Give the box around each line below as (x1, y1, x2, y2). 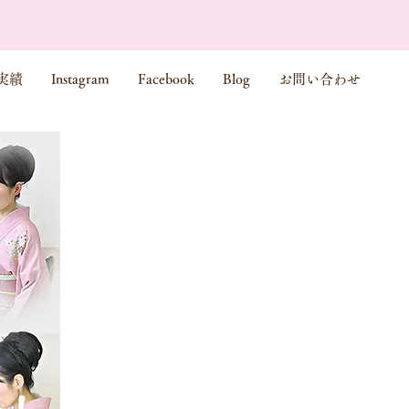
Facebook (138, 72, 194, 86)
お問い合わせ (278, 72, 361, 86)
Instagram (51, 72, 110, 86)
